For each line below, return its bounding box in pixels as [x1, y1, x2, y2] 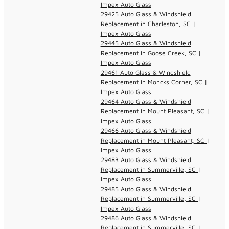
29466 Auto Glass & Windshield [100, 126, 191, 134]
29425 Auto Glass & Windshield [100, 10, 191, 18]
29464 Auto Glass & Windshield [100, 97, 191, 105]
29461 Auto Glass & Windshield [100, 68, 191, 76]
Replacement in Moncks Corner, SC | [100, 78, 207, 86]
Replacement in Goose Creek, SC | [100, 49, 201, 57]
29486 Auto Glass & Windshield [100, 214, 191, 222]
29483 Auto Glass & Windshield [100, 155, 191, 164]
